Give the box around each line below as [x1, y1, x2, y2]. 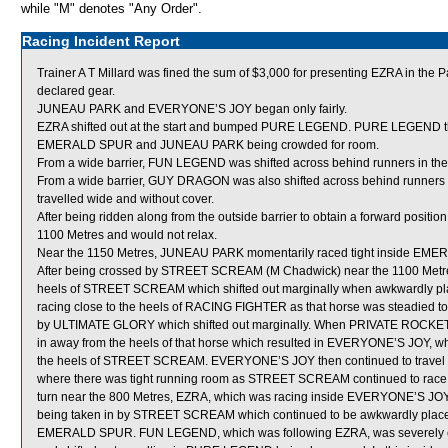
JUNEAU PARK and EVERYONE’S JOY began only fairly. [37, 102, 347, 116]
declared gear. [37, 84, 115, 98]
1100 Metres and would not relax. [37, 228, 217, 242]
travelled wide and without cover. [37, 192, 214, 206]
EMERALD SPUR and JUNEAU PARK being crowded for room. [37, 138, 379, 152]
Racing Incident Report [22, 33, 180, 49]
